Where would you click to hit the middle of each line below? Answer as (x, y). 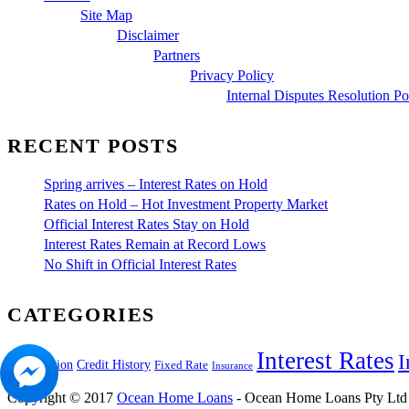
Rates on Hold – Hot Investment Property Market (186, 204)
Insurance (232, 365)
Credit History (114, 364)
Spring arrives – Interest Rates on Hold (156, 184)
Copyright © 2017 (62, 397)
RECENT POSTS (93, 146)
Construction (40, 364)
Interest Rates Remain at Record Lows (155, 244)
